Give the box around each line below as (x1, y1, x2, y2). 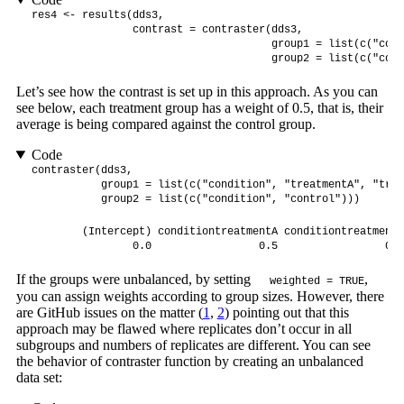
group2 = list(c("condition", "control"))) (31, 193, 360, 207)
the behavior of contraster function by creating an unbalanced (15, 353, 363, 370)
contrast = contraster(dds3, (31, 23, 309, 37)
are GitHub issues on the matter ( (15, 305, 203, 321)
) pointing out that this (224, 305, 349, 321)
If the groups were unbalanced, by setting (15, 271, 254, 288)
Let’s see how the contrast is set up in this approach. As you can (15, 84, 378, 100)
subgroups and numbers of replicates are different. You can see (15, 337, 371, 353)
